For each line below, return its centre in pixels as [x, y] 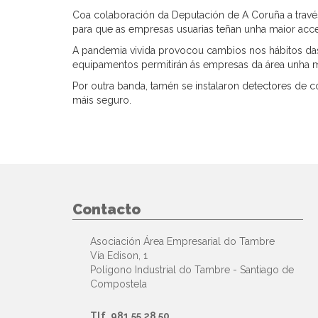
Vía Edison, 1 [119, 256]
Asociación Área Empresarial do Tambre [182, 242]
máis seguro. [102, 100]
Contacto [106, 210]
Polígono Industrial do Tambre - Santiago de [192, 270]
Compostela [119, 284]
